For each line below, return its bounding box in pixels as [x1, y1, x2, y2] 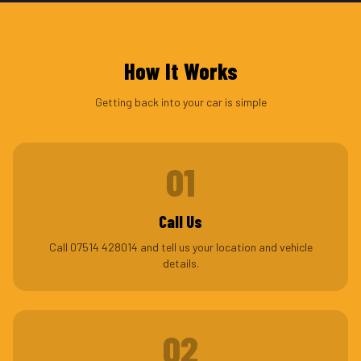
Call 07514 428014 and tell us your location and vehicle [48, 240, 313, 254]
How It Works [123, 57, 238, 85]
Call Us [159, 212, 202, 231]
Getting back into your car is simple [94, 95, 267, 109]
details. [162, 256, 199, 270]
